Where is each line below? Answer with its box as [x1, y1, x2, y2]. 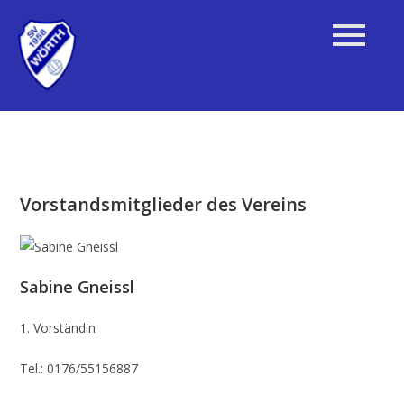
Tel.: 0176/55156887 [20, 360, 139, 378]
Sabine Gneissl [20, 276, 135, 298]
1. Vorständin [20, 319, 96, 337]
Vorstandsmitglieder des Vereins [20, 192, 308, 217]
